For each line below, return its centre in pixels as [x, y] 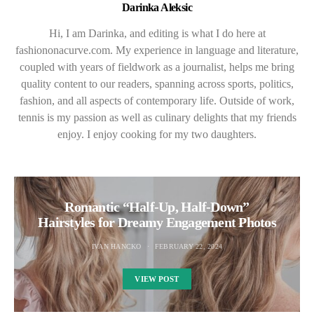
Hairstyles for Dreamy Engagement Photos [157, 223]
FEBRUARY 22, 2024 [189, 247]
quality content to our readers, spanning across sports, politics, [157, 84]
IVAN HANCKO [116, 247]
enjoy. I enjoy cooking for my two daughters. [157, 135]
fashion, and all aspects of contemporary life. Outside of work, [157, 101]
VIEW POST [157, 279]
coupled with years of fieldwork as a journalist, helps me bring [157, 67]
